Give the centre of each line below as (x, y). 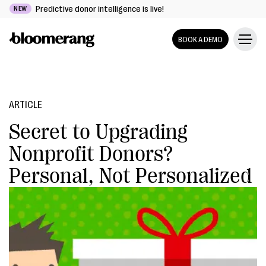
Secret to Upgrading (98, 132)
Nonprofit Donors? (91, 154)
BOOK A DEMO (200, 39)
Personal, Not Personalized (130, 176)
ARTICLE (26, 105)
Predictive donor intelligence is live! (99, 9)
